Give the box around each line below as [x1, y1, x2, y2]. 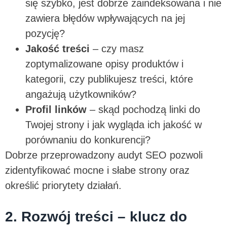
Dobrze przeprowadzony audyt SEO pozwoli [5, 149, 203, 161]
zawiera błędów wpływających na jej [25, 12, 185, 24]
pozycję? [25, 27, 68, 39]
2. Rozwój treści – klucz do [5, 208, 187, 224]
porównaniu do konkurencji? [25, 134, 154, 145]
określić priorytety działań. [5, 179, 125, 191]
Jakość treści [25, 43, 90, 54]
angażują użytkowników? [25, 88, 139, 100]
